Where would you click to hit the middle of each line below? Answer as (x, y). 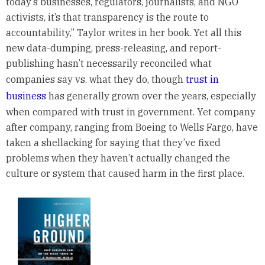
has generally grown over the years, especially (151, 96)
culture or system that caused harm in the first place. (125, 173)
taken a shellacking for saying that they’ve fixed (113, 142)
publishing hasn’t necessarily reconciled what (109, 63)
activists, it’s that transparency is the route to (107, 17)
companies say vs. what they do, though (96, 79)
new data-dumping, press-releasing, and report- (113, 48)
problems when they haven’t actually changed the (118, 158)
